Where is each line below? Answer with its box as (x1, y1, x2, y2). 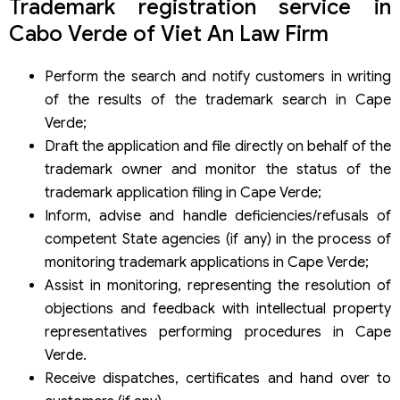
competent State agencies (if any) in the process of (45, 229, 391, 248)
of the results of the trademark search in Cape (45, 90, 391, 109)
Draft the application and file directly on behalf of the (45, 137, 391, 155)
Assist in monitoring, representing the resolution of (45, 276, 391, 295)
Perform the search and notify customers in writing (45, 67, 391, 86)
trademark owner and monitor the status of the (45, 160, 391, 179)
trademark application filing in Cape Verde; (45, 183, 321, 202)
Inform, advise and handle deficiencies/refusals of (45, 206, 391, 225)
